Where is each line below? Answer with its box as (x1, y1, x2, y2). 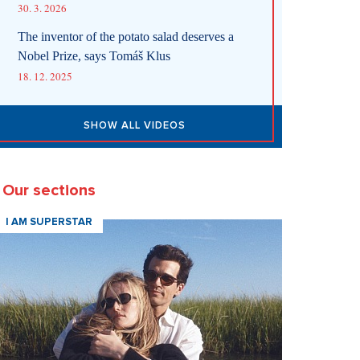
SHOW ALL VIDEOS (83, 119, 186, 132)
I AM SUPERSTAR (6, 215, 92, 228)
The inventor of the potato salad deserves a (18, 30, 234, 43)
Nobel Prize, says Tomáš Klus (18, 49, 170, 63)
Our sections (2, 181, 96, 200)
